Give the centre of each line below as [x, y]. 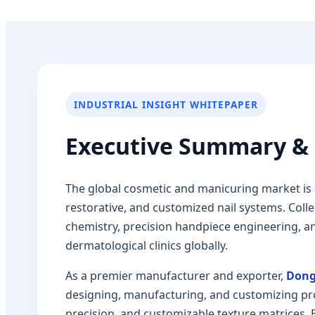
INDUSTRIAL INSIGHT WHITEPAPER [166, 104]
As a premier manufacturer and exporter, [176, 276]
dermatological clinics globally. [147, 245]
